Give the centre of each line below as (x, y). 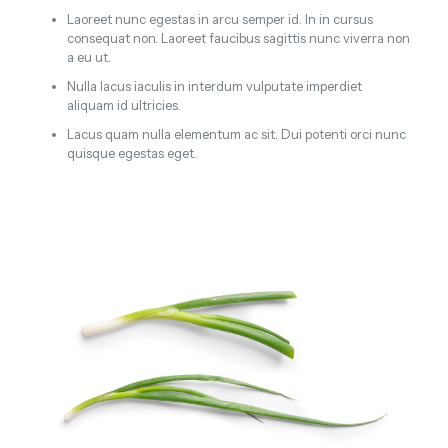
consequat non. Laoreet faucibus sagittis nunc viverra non (238, 37)
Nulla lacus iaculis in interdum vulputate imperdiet (214, 85)
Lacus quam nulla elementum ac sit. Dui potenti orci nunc (236, 133)
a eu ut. (88, 56)
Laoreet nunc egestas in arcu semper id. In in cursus (219, 18)
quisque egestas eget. (131, 152)
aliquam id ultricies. (123, 104)
